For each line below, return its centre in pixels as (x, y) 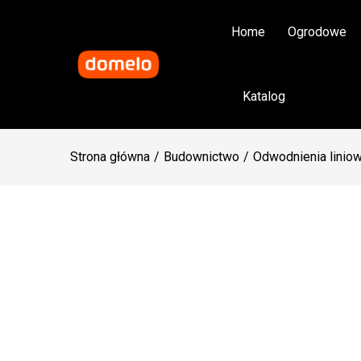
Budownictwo (201, 157)
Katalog (264, 96)
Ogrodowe (317, 32)
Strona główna (110, 157)
